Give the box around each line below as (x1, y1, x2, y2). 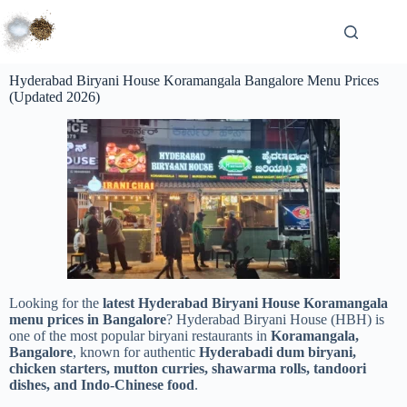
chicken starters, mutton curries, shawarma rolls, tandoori (9, 360, 366, 376)
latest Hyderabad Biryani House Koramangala (103, 294, 388, 311)
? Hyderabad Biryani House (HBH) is (166, 311, 384, 327)
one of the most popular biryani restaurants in (9, 327, 271, 343)
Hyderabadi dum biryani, (199, 343, 356, 360)
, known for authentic (73, 343, 199, 360)
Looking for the (9, 294, 103, 311)
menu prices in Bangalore (9, 311, 166, 327)
